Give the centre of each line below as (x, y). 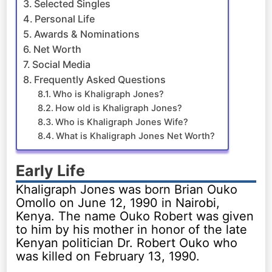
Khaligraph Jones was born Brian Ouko (127, 189)
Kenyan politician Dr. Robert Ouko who (127, 243)
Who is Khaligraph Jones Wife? (122, 122)
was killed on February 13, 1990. (108, 256)
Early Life (51, 170)
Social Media (62, 64)
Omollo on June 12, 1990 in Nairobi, (118, 202)
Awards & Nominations (87, 34)
